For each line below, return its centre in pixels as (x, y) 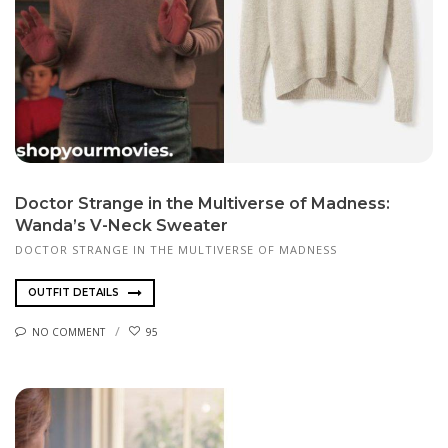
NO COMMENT (68, 331)
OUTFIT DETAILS (75, 293)
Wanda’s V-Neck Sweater (121, 226)
